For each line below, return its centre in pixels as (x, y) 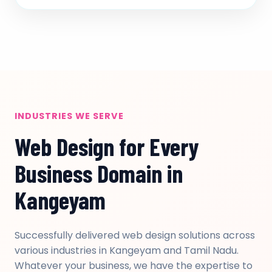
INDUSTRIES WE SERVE (69, 116)
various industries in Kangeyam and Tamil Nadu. (127, 250)
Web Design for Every (107, 146)
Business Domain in (99, 173)
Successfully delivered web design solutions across (135, 235)
